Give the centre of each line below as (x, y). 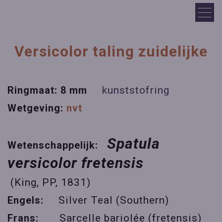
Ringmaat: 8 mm (55, 90)
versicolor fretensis (76, 163)
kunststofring (136, 90)
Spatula (134, 143)
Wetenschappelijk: (56, 145)
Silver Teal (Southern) (114, 200)
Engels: (33, 200)
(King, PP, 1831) (49, 182)
